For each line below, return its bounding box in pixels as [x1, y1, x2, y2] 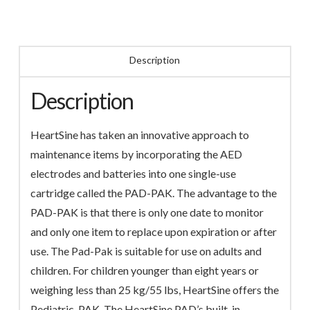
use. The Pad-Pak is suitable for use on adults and [30, 244, 262, 258]
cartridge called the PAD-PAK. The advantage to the [30, 186, 277, 200]
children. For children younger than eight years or [30, 264, 259, 277]
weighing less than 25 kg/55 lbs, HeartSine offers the [30, 283, 280, 297]
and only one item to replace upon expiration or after [30, 225, 277, 239]
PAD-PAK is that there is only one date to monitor [30, 206, 264, 219]
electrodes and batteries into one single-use [30, 167, 237, 181]
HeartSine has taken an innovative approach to [30, 128, 250, 142]
